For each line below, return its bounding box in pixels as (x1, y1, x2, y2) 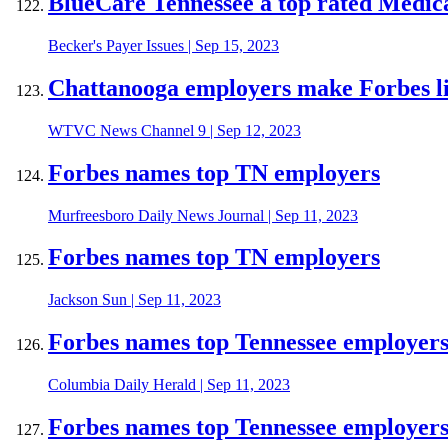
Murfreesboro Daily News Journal (48, 206, 264, 224)
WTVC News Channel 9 (48, 121, 206, 139)
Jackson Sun (48, 291, 127, 309)
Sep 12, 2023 (217, 121, 301, 139)
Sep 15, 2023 (195, 36, 279, 54)
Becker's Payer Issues (48, 36, 184, 54)
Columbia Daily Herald (48, 376, 196, 394)
